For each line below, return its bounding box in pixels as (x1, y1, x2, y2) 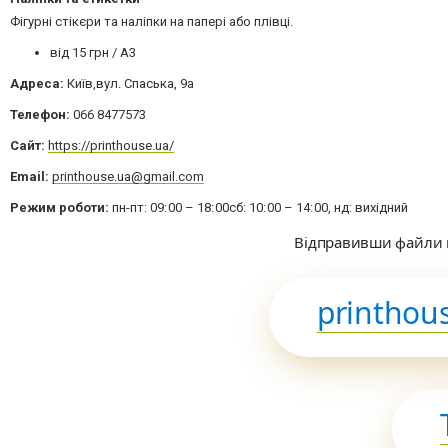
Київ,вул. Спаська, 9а (64, 75, 194, 91)
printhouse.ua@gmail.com (52, 168, 204, 184)
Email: (10, 168, 49, 184)
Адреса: (10, 75, 64, 91)
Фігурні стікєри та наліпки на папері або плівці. (10, 13, 293, 29)
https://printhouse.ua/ (48, 137, 174, 153)
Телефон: (10, 106, 70, 122)
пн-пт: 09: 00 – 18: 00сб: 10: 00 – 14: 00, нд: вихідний (112, 199, 408, 215)
